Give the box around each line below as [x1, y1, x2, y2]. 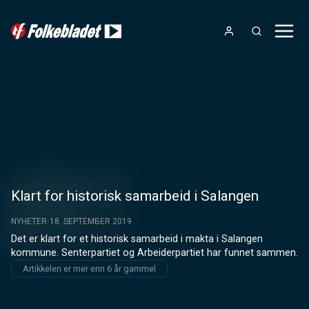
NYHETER [11, 217, 47, 226]
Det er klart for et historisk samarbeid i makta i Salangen [11, 233, 263, 245]
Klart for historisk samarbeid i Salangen [11, 188, 259, 204]
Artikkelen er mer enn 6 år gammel [23, 263, 156, 275]
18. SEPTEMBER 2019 [50, 217, 132, 226]
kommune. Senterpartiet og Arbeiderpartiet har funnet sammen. [11, 247, 298, 259]
